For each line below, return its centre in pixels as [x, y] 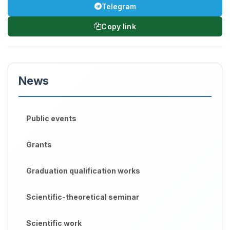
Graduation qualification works [83, 170]
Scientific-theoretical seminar [83, 197]
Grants [39, 144]
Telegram [119, 6]
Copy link [119, 26]
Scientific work [54, 223]
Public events [51, 118]
